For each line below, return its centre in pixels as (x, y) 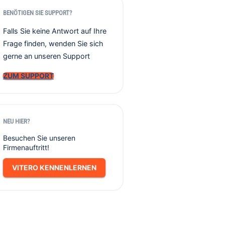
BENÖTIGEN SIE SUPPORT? (37, 13)
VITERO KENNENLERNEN (54, 167)
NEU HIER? (16, 121)
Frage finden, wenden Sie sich (53, 43)
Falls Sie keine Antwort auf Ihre (55, 31)
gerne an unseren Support (46, 56)
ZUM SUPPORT (28, 76)
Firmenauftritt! (26, 147)
